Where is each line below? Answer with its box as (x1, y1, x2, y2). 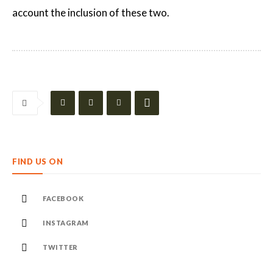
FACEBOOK (43, 194, 83, 202)
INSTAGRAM (43, 218, 89, 227)
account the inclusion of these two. (12, 5, 169, 19)
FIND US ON (12, 156, 63, 166)
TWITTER (43, 243, 78, 251)
